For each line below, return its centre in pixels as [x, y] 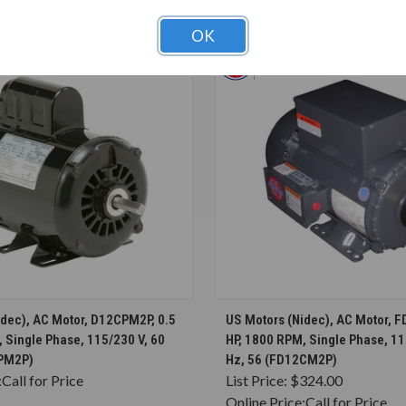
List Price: [258, 380]
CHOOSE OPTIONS [61, 312]
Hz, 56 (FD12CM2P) [281, 359]
